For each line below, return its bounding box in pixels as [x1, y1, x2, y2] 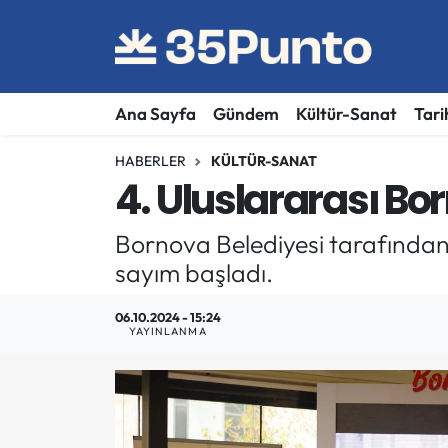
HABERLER [114, 151, 186, 170]
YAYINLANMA [128, 324, 207, 339]
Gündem [212, 103, 279, 125]
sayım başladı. [114, 256, 273, 288]
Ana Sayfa [114, 103, 196, 125]
